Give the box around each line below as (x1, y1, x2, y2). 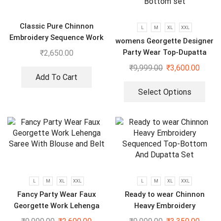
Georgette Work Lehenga (13, 201, 100, 211)
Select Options (138, 87, 191, 97)
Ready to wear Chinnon (124, 190, 205, 199)
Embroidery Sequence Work (9, 33, 104, 42)
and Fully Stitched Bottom (119, 59, 210, 68)
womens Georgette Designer (115, 36, 214, 45)
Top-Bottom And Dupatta (12, 44, 101, 54)
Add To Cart (36, 72, 77, 82)
